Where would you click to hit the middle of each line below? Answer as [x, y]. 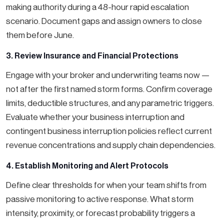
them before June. [40, 35]
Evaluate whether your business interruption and [95, 117]
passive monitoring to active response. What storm [100, 199]
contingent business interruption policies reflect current [109, 131]
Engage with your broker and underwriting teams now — [108, 75]
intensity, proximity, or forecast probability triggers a [100, 213]
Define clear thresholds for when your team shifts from [106, 185]
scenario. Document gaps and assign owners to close [104, 21]
